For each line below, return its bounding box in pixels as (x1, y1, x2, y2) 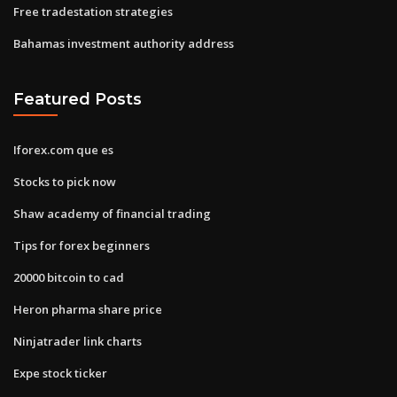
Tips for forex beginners (13, 237, 150, 253)
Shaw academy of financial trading (13, 205, 211, 222)
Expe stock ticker (13, 364, 107, 381)
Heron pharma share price (13, 300, 162, 317)
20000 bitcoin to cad (13, 269, 124, 285)
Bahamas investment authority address (13, 35, 234, 51)
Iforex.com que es (13, 141, 113, 158)
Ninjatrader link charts (13, 332, 142, 349)
